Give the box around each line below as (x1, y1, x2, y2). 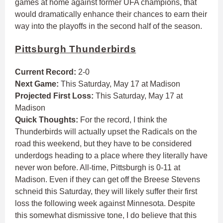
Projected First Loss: (15, 92, 96, 101)
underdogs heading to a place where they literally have (15, 151, 208, 160)
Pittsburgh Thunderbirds (15, 44, 136, 55)
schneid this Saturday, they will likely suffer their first (15, 187, 197, 196)
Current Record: (15, 68, 78, 77)
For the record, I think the (80, 115, 167, 124)
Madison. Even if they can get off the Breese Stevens (15, 175, 200, 184)
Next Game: (15, 80, 61, 89)
